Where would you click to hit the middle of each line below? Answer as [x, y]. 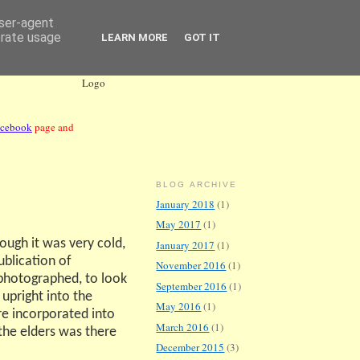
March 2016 [183, 327]
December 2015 [190, 348]
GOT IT [202, 37]
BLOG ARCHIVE [196, 185]
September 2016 [192, 286]
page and [53, 127]
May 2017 [179, 225]
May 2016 [179, 307]
